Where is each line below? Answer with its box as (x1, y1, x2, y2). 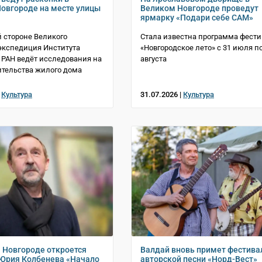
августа (140, 54, 167, 64)
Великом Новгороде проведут (140, 4, 258, 13)
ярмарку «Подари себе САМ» (140, 13, 253, 23)
